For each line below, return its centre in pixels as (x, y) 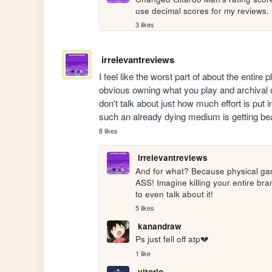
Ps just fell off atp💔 (172, 239)
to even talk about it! (175, 194)
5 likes (145, 207)
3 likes (145, 25)
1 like (143, 253)
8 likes (109, 131)
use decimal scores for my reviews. (202, 10)
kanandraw (159, 226)
